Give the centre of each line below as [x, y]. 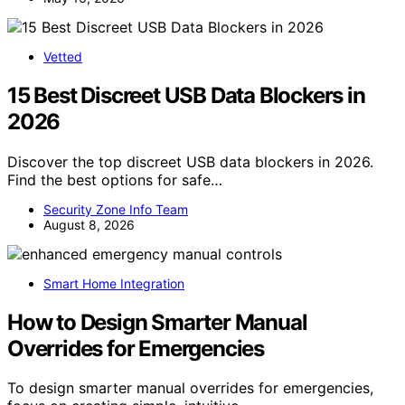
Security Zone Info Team [116, 209]
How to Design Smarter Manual [157, 322]
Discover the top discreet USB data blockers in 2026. [190, 161]
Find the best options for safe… [115, 179]
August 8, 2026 [89, 224]
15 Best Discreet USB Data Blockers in [186, 95]
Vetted [63, 56]
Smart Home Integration [114, 283]
